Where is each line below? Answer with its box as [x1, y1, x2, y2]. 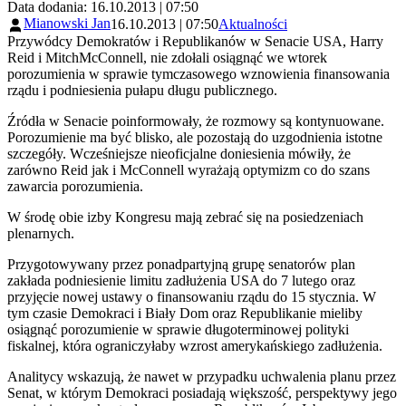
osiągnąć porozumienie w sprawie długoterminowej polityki [7, 321, 349, 337]
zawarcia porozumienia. [7, 178, 143, 194]
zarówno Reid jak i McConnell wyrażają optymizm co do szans [7, 161, 370, 178]
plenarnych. [7, 225, 74, 241]
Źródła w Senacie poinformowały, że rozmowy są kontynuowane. [7, 112, 384, 129]
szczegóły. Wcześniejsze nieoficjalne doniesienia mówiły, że [7, 145, 351, 161]
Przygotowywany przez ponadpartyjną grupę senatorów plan [7, 256, 355, 272]
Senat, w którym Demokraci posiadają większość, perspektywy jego [7, 384, 397, 401]
